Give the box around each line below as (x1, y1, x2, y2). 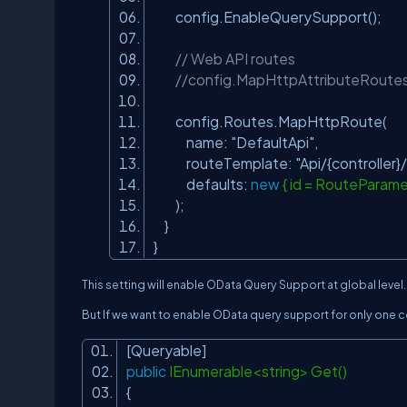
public (126, 362, 166, 380)
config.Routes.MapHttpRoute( (154, 113, 392, 130)
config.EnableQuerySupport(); (154, 8, 387, 25)
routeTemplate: (154, 154, 295, 172)
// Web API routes (175, 50, 295, 67)
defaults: (154, 175, 251, 193)
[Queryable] (126, 342, 212, 359)
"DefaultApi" (231, 134, 314, 151)
